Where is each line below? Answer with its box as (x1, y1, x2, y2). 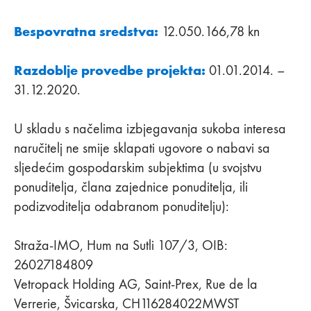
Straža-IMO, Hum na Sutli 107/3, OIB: (14, 236, 228, 253)
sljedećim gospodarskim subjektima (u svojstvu (14, 158, 262, 176)
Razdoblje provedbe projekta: (14, 60, 205, 79)
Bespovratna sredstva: (14, 22, 158, 40)
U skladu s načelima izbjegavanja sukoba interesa (14, 119, 286, 137)
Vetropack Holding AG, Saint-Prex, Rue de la (14, 275, 258, 292)
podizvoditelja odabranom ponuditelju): (14, 197, 229, 215)
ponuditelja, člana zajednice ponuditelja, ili (14, 178, 248, 195)
